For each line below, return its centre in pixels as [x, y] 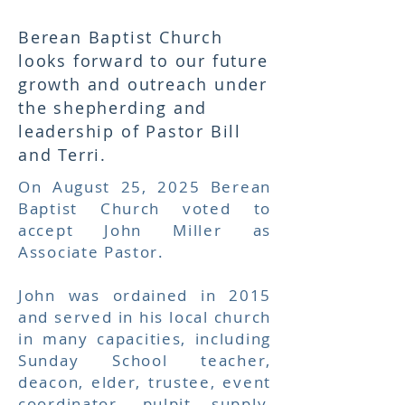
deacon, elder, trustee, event [145, 382]
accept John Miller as [145, 230]
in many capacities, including [145, 339]
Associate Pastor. [94, 252]
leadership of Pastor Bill [130, 131]
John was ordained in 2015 [145, 295]
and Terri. [63, 155]
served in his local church [163, 317]
